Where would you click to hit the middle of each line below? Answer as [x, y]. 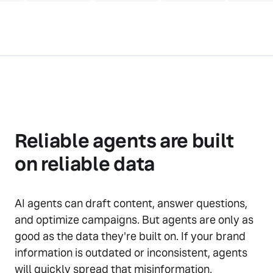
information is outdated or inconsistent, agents [131, 253]
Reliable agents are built [124, 141]
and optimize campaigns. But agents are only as [134, 220]
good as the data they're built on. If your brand [130, 236]
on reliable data [85, 164]
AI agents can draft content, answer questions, [131, 204]
